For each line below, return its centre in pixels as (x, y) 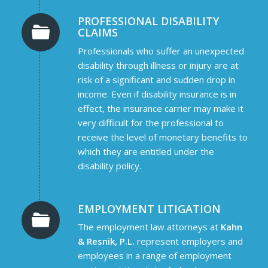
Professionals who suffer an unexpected (161, 51)
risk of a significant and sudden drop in (156, 79)
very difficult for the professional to (150, 122)
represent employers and (188, 241)
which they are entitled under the (146, 151)
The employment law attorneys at (149, 227)
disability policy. (109, 165)
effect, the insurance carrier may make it (160, 108)
